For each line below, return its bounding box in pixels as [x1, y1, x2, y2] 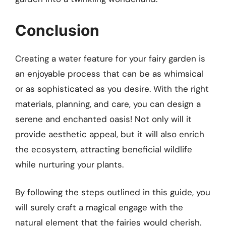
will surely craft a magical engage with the [15, 202, 183, 213]
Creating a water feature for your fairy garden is [15, 52, 205, 64]
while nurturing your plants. [15, 158, 124, 170]
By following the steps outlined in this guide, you [15, 187, 210, 198]
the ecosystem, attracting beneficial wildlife [15, 143, 192, 155]
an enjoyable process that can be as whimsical [15, 68, 203, 79]
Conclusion [15, 21, 99, 39]
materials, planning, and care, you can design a [15, 98, 201, 109]
